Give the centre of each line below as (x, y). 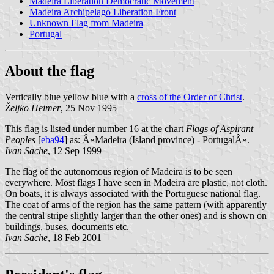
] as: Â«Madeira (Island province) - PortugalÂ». (157, 140)
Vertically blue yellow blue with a (71, 97)
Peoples (20, 140)
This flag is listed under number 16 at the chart (95, 129)
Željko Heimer (33, 108)
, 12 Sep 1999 (75, 151)
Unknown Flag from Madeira (86, 23)
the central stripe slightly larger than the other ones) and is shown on (136, 216)
